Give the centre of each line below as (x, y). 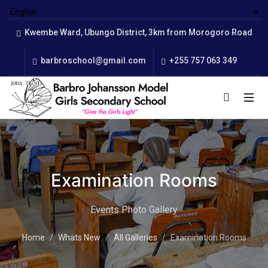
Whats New (79, 237)
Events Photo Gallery (134, 209)
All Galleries (135, 237)
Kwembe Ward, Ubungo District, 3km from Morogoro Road (137, 32)
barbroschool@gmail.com (92, 60)
